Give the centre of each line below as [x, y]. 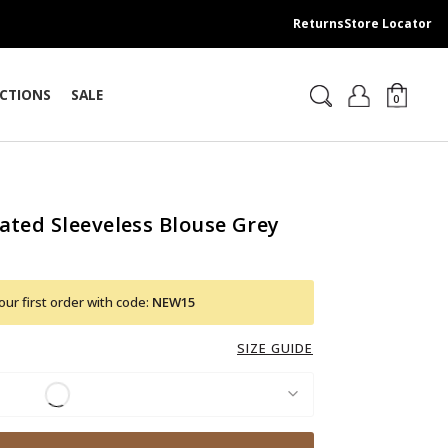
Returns [318, 23]
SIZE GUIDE [275, 347]
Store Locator [388, 23]
